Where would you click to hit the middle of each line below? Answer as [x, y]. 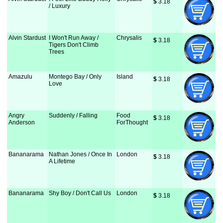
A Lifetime [62, 161]
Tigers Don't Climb [74, 45]
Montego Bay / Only [75, 77]
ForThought [132, 122]
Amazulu [21, 77]
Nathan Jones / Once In [81, 154]
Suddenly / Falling [73, 115]
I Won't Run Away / [74, 38]
